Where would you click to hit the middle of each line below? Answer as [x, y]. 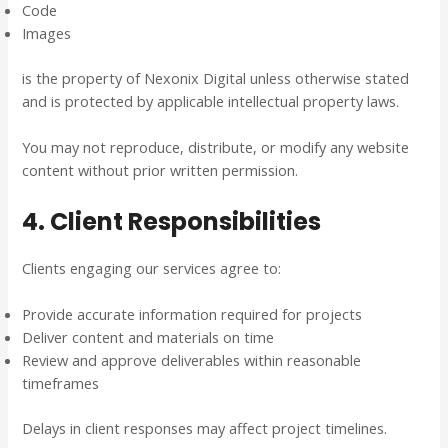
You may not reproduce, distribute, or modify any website [216, 147]
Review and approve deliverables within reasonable [192, 360]
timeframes [61, 383]
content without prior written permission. [160, 170]
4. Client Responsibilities [172, 221]
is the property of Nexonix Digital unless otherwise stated [216, 78]
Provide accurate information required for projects [192, 314]
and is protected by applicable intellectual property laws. [211, 101]
